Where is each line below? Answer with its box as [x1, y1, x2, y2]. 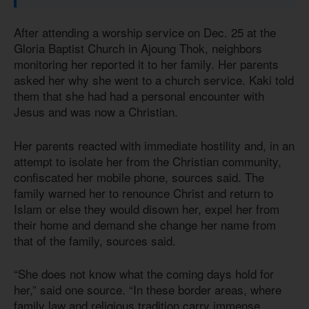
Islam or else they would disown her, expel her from [14, 199, 279, 217]
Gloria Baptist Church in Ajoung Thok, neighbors [14, 39, 262, 57]
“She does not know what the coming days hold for [14, 265, 274, 283]
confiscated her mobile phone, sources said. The [14, 168, 264, 186]
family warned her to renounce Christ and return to [14, 183, 273, 201]
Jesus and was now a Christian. [14, 103, 178, 121]
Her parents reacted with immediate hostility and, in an [14, 136, 295, 154]
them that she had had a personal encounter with [14, 87, 264, 105]
